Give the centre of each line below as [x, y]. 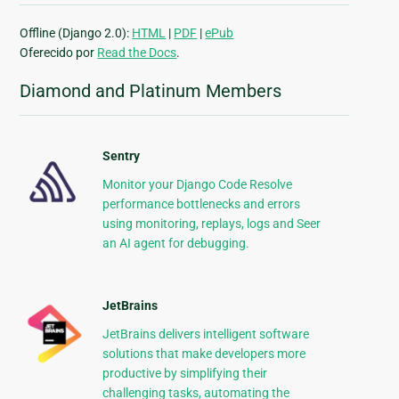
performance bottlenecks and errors [201, 204]
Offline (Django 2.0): [76, 33]
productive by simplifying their [184, 374]
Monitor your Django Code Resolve [197, 185]
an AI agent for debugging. [175, 244]
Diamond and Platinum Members [151, 91]
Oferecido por [59, 53]
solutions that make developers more [204, 354]
